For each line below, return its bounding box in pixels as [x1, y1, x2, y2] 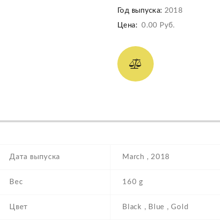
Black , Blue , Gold [122, 203, 189, 211]
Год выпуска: [117, 7, 163, 15]
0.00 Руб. [141, 22, 175, 29]
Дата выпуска [9, 153, 60, 161]
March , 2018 [122, 153, 170, 161]
